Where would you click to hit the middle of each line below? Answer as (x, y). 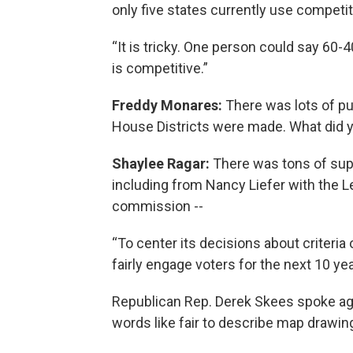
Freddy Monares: (169, 105)
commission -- (158, 206)
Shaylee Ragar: (161, 163)
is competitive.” (162, 68)
